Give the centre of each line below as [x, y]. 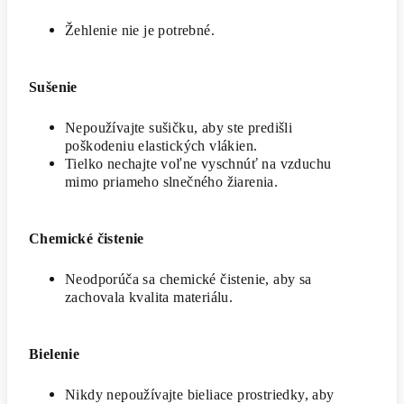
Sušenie [53, 87]
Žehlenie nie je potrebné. [140, 31]
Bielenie [55, 354]
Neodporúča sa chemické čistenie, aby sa [188, 280]
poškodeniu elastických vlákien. [161, 146]
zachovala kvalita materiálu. [149, 298]
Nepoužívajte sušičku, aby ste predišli [179, 128]
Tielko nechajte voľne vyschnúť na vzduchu [198, 164]
